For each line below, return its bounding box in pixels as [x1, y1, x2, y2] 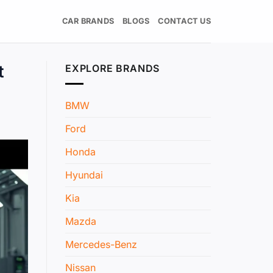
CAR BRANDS [62, 16, 115, 26]
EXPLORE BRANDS [65, 62, 160, 74]
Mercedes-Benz [65, 238, 137, 250]
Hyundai [65, 168, 103, 181]
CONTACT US [158, 16, 211, 26]
